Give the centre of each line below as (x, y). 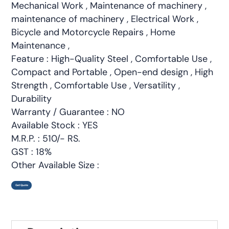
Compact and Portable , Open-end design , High (112, 72)
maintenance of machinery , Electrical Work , (105, 19)
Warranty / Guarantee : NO (68, 112)
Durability (32, 98)
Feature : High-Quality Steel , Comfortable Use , (112, 59)
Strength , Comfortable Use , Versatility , (96, 85)
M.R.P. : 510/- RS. (46, 138)
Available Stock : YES (55, 125)
